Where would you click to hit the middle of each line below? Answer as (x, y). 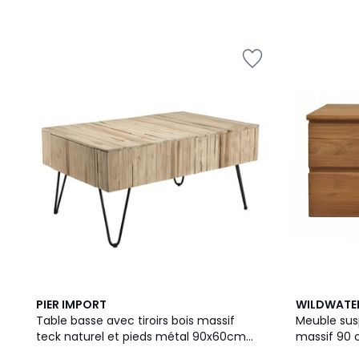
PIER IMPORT (71, 305)
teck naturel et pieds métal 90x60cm (141, 337)
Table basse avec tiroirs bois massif (135, 321)
